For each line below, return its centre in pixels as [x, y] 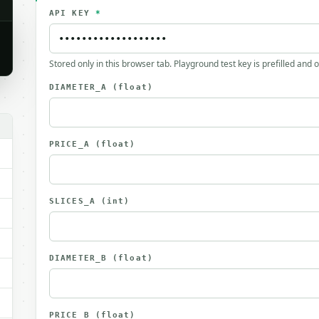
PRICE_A [72, 144]
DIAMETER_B [81, 258]
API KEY [72, 13]
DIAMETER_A [81, 87]
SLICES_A [75, 201]
